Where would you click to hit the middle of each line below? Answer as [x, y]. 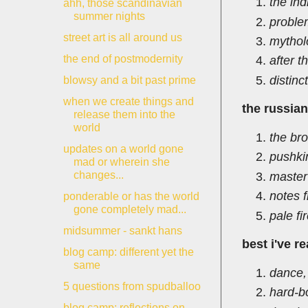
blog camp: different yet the [128, 252]
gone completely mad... [130, 209]
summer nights [109, 16]
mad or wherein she [121, 162]
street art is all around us [122, 37]
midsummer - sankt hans [122, 231]
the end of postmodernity [123, 59]
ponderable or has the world [131, 196]
